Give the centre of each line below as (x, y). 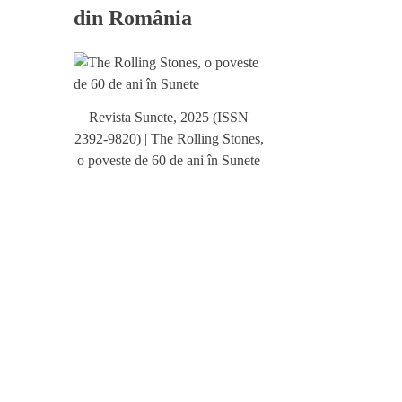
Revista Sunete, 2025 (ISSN (169, 117)
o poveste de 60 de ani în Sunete (169, 160)
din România (133, 18)
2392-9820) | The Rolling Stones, (169, 138)
